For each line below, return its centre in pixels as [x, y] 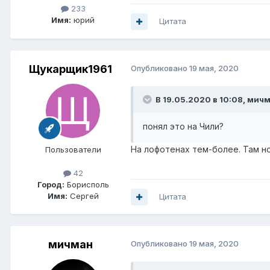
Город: [51, 185]
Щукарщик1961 [71, 69]
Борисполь [86, 185]
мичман [71, 245]
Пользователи [73, 150]
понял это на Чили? [183, 127]
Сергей [83, 196]
